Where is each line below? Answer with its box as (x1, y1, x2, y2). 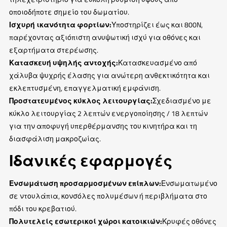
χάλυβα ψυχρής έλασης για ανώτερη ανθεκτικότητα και (9, 70, 210, 81)
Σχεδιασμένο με (152, 95, 211, 106)
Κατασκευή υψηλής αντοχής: (9, 57, 118, 68)
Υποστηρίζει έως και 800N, (111, 19, 203, 30)
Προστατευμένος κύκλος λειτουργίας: (9, 95, 153, 106)
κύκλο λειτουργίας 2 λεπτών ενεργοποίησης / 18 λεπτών (9, 108, 208, 119)
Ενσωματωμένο (161, 178, 217, 189)
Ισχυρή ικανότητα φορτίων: (9, 19, 111, 30)
